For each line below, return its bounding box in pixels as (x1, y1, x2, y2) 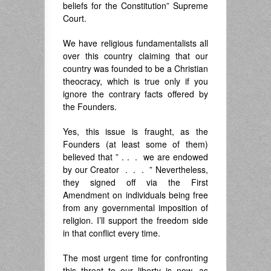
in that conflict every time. (63, 227, 160, 239)
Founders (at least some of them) (63, 138, 208, 150)
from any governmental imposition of (63, 201, 208, 214)
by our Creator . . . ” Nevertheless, (63, 163, 208, 175)
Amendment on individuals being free (63, 189, 208, 201)
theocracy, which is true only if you (63, 75, 208, 87)
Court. (63, 12, 87, 24)
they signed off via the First (63, 176, 208, 188)
